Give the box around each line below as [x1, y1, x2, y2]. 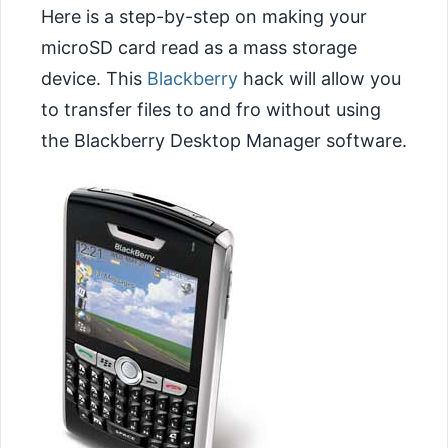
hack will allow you [238, 67, 401, 89]
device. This [41, 67, 147, 89]
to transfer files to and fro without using [41, 98, 381, 120]
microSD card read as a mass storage [41, 36, 357, 58]
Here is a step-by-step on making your [41, 5, 367, 27]
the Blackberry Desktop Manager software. [41, 129, 407, 151]
